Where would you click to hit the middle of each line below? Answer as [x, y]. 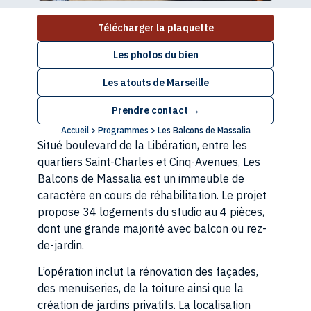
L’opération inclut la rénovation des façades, [148, 272]
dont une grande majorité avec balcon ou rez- [152, 228]
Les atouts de [134, 83]
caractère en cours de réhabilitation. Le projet [152, 195]
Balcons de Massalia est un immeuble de [141, 178]
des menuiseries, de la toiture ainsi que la [141, 288]
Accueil [75, 130]
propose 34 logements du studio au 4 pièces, [151, 212]
